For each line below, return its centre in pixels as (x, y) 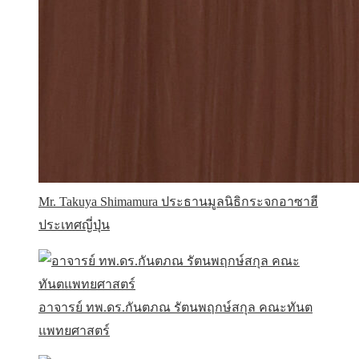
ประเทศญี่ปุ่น (74, 225)
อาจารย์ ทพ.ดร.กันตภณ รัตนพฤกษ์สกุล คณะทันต (175, 307)
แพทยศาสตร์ (74, 331)
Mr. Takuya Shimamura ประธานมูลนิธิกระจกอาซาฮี (178, 202)
